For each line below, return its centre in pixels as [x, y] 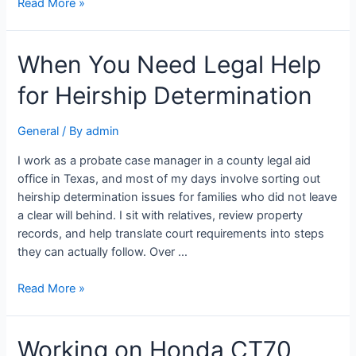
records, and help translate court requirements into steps [171, 233]
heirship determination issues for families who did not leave [178, 197]
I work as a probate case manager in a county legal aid [164, 160]
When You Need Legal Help [170, 64]
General [39, 131]
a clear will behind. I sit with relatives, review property [161, 215]
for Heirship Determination [165, 95]
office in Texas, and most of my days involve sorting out [169, 178]
